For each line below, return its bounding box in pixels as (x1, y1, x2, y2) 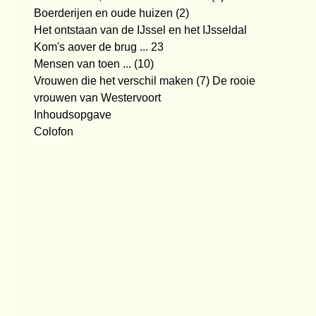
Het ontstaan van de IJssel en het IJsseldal (34, 24, 247, 36)
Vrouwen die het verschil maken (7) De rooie (34, 75, 255, 87)
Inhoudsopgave (34, 109, 111, 121)
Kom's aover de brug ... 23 (34, 41, 164, 53)
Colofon (34, 126, 73, 138)
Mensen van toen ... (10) (34, 58, 154, 70)
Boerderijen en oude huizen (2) (34, 7, 189, 19)
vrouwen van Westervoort (34, 92, 161, 104)
